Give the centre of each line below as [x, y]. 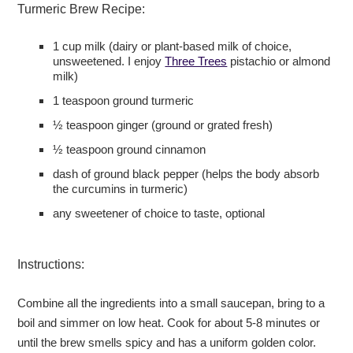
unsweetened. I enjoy [109, 62]
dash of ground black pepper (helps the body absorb [186, 175]
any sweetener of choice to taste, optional [159, 214]
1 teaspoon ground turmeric [124, 101]
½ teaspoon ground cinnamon [130, 150]
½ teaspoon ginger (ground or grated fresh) [163, 126]
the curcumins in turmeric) [121, 190]
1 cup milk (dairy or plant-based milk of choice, [173, 47]
